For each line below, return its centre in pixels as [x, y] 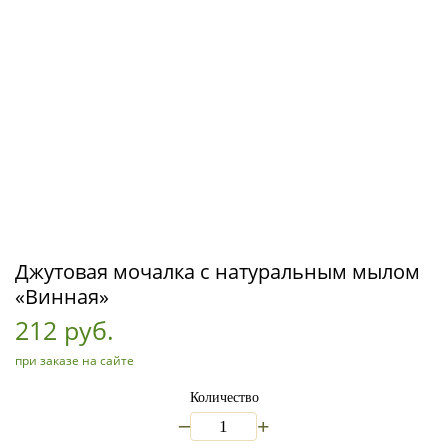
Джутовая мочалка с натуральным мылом [217, 271]
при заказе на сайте [74, 360]
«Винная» [62, 296]
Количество [224, 397]
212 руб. [64, 330]
